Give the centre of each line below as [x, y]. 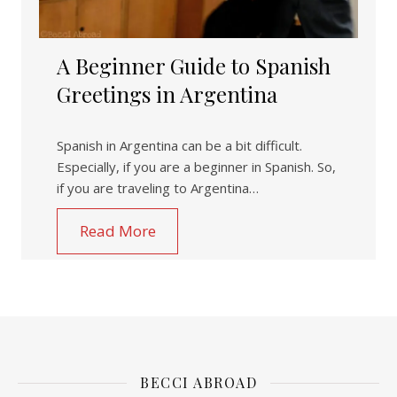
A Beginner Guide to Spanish [194, 66]
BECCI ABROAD [198, 383]
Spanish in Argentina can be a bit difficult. [179, 146]
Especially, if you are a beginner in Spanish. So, [196, 167]
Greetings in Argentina [167, 94]
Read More [117, 231]
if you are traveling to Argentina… [158, 188]
